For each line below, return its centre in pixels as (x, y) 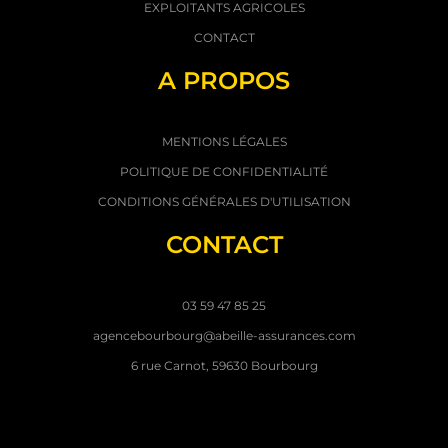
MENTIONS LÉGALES (224, 142)
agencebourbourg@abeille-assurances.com (224, 336)
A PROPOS (224, 81)
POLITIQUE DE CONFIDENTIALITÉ (224, 172)
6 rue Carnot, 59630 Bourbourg (224, 366)
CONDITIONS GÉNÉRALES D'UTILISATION (224, 202)
